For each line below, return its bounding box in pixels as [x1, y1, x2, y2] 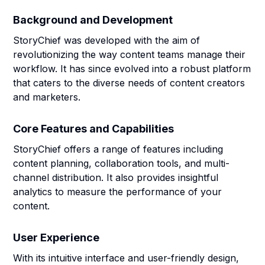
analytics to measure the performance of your [13, 186, 222, 198]
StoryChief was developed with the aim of [13, 34, 201, 46]
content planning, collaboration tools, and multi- [13, 157, 230, 169]
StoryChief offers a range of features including [13, 143, 224, 155]
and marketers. [13, 91, 81, 103]
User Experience [13, 231, 100, 244]
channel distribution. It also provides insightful [13, 172, 219, 183]
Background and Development [13, 14, 173, 26]
